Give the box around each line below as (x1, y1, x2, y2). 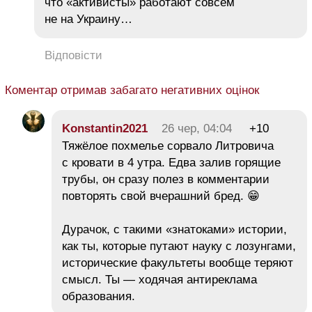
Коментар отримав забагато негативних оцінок (5, 84, 259, 97)
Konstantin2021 (62, 122, 148, 136)
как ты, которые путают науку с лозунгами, (62, 240, 296, 253)
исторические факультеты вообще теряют (62, 256, 293, 270)
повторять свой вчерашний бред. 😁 (62, 189, 260, 203)
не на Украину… (45, 13, 132, 26)
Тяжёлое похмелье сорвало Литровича (62, 139, 274, 153)
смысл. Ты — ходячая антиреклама (62, 273, 257, 287)
